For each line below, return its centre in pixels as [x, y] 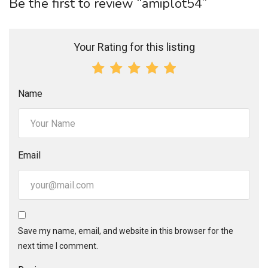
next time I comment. [58, 246]
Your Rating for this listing [134, 47]
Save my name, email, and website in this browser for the [126, 231]
